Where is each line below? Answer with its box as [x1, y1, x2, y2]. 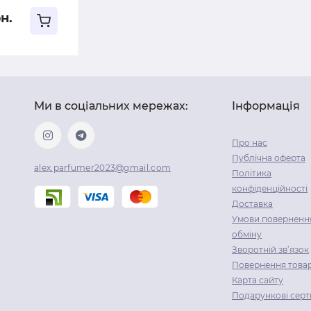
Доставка [232, 198, 273, 209]
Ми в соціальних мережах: [34, 99, 188, 112]
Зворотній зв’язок [232, 244, 309, 255]
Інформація [232, 99, 300, 112]
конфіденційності [232, 183, 308, 194]
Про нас [232, 137, 267, 148]
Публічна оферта [232, 152, 305, 163]
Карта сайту [232, 274, 283, 285]
